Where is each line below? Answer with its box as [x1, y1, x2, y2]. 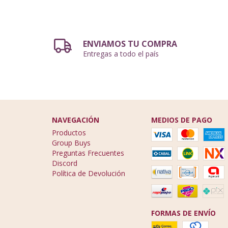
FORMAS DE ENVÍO [151, 208, 216, 218]
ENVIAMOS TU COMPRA [83, 38, 178, 49]
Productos [52, 127, 86, 137]
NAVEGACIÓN [52, 115, 99, 125]
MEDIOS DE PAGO [151, 115, 212, 125]
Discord [52, 158, 77, 168]
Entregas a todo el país [83, 48, 159, 59]
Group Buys [52, 137, 91, 148]
